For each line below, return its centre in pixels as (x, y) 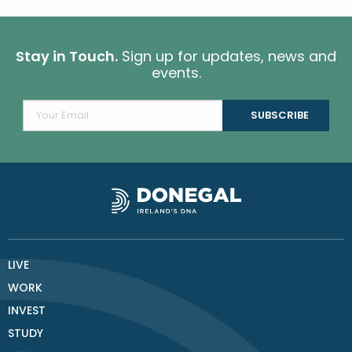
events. (176, 73)
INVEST (27, 311)
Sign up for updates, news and (227, 57)
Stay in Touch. (67, 57)
